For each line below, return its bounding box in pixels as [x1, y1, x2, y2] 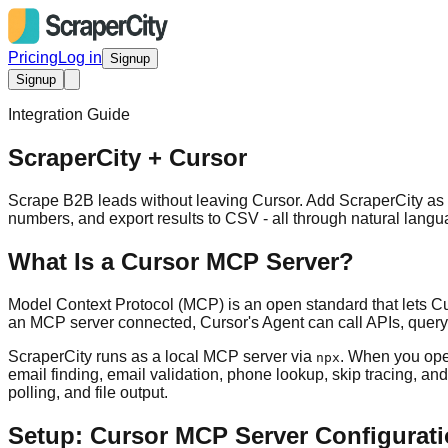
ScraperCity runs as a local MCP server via [8, 347, 316, 365]
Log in [58, 49, 102, 66]
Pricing [8, 49, 58, 66]
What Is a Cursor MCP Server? [8, 247, 354, 275]
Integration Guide [8, 106, 130, 123]
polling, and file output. [8, 383, 168, 401]
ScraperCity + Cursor [8, 143, 247, 171]
